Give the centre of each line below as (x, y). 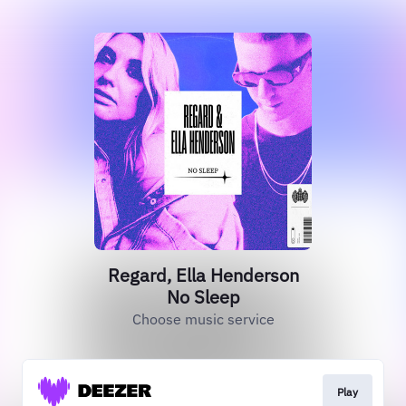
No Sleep (203, 297)
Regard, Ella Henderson (203, 275)
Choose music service (203, 319)
